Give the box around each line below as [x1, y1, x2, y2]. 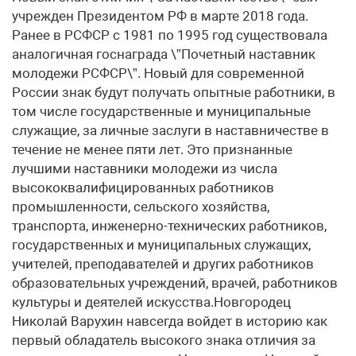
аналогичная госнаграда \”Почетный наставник [12, 46, 315, 63]
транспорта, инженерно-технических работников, [12, 218, 327, 234]
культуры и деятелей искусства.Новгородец [12, 294, 291, 311]
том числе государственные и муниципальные [12, 103, 311, 120]
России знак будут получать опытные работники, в [12, 84, 335, 101]
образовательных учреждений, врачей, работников [12, 275, 338, 292]
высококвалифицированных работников [12, 180, 274, 196]
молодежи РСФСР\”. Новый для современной [12, 65, 304, 82]
